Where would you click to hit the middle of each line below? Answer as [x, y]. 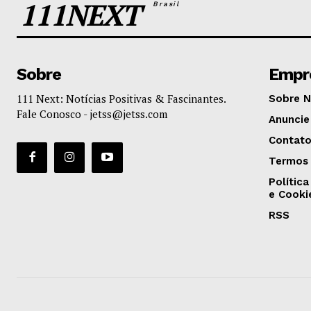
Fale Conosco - [53, 114]
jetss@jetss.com [128, 114]
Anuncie [289, 119]
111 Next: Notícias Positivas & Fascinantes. [121, 98]
